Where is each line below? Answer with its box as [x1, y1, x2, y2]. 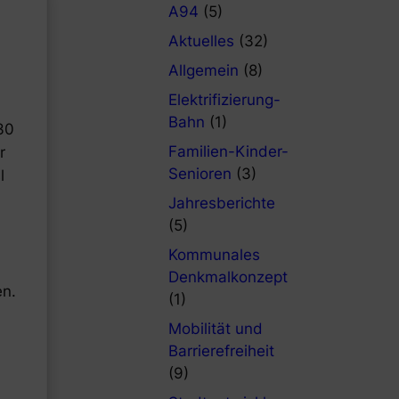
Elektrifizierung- [167, 91, 281, 110]
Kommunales [167, 246, 260, 265]
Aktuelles [167, 32, 234, 51]
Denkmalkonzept [167, 268, 288, 287]
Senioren [167, 165, 232, 183]
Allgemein [167, 61, 239, 80]
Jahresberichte [167, 194, 275, 213]
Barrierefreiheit [167, 342, 274, 361]
